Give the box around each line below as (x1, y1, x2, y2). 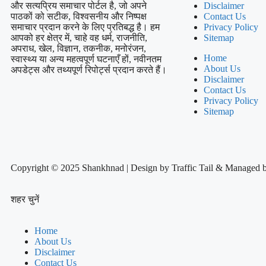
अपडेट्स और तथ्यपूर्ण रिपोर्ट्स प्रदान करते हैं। (11, 65, 167, 75)
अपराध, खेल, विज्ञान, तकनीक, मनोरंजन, (11, 43, 146, 54)
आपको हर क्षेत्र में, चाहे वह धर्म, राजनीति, (11, 33, 147, 43)
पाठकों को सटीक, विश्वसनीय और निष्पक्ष (11, 11, 147, 22)
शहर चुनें (11, 194, 39, 204)
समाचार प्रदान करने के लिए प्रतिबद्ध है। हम (11, 22, 160, 33)
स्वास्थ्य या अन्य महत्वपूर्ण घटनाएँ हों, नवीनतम (11, 54, 161, 65)
